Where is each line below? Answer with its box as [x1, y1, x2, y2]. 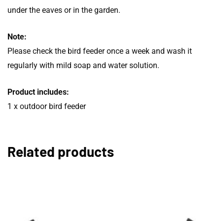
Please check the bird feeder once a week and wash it [7, 46, 192, 56]
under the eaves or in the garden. [7, 5, 120, 15]
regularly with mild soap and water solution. [7, 60, 159, 70]
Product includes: [7, 87, 69, 97]
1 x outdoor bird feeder [7, 101, 86, 111]
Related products [7, 143, 114, 160]
